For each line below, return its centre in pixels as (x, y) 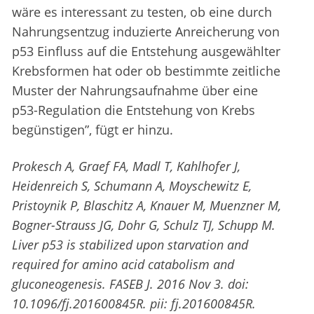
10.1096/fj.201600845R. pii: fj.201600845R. (134, 304)
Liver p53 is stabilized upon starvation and (130, 245)
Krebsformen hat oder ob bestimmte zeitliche (146, 71)
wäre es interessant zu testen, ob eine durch (142, 12)
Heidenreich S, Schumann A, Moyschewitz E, (132, 186)
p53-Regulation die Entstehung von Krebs (134, 110)
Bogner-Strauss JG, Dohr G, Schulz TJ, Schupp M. (144, 225)
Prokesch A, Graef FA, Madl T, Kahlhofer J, (126, 166)
